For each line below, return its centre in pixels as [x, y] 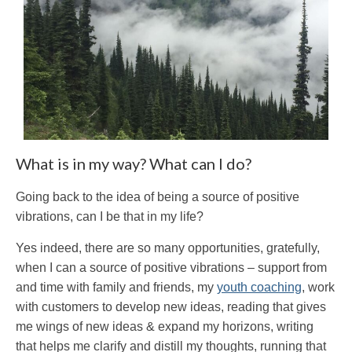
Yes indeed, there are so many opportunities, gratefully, [168, 247]
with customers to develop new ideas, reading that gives [171, 306]
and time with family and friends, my [116, 287]
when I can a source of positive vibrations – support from [171, 267]
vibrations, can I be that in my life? [110, 216]
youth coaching [259, 287]
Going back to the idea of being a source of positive [158, 196]
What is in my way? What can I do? [134, 163]
